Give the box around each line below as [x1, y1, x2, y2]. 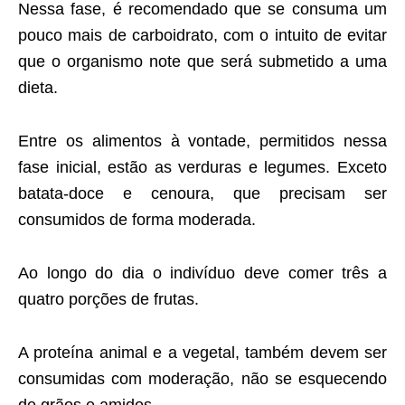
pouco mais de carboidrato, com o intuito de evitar [18, 26, 387, 45]
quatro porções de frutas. [18, 290, 199, 309]
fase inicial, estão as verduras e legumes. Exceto [18, 158, 387, 177]
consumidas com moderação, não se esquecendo [18, 370, 387, 389]
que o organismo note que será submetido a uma [18, 52, 387, 71]
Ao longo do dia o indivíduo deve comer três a [18, 264, 387, 283]
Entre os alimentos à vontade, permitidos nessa [18, 132, 387, 151]
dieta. [18, 79, 58, 98]
